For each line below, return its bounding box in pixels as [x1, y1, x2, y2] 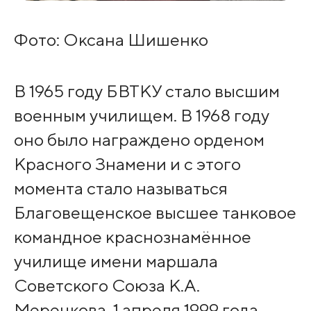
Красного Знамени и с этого [13, 153, 241, 175]
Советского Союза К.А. [13, 275, 200, 296]
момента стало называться [13, 178, 228, 199]
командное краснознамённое [13, 226, 251, 248]
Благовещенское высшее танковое [13, 202, 296, 224]
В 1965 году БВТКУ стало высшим [13, 81, 280, 102]
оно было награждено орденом [13, 129, 264, 151]
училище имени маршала [13, 251, 218, 272]
